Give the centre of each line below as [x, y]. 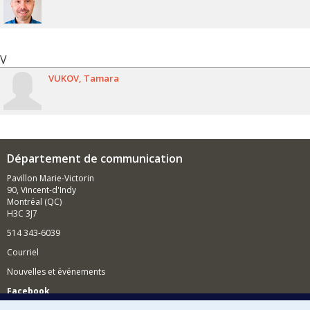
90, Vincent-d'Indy [42, 190]
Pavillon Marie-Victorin [51, 178]
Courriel [23, 252]
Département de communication [95, 158]
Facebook [28, 291]
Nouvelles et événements [56, 271]
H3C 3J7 [22, 213]
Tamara [101, 79]
